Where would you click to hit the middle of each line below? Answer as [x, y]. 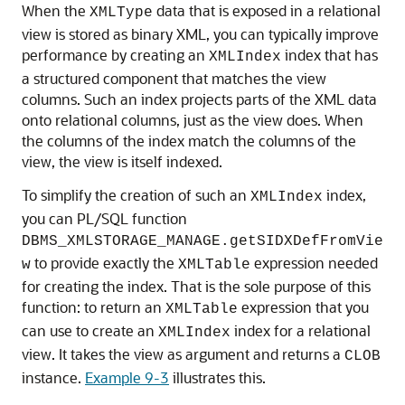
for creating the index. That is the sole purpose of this [196, 286]
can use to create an [90, 330]
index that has [330, 55]
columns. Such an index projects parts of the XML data [199, 99]
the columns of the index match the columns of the [189, 141]
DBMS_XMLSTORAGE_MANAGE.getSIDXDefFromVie [202, 241]
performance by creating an [115, 55]
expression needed [314, 263]
